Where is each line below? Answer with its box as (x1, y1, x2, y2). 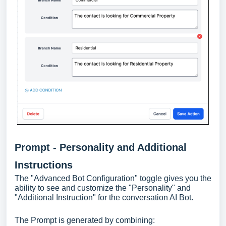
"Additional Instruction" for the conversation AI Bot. (15, 193, 193, 202)
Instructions (15, 159, 73, 171)
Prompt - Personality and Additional (15, 141, 187, 153)
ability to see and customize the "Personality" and (15, 183, 191, 192)
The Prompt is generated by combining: (15, 215, 155, 224)
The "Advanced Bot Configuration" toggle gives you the (15, 174, 211, 183)
